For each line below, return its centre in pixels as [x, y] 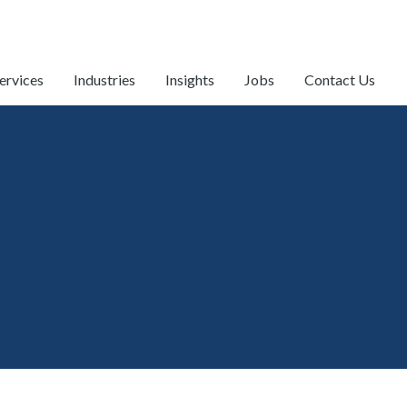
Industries [104, 79]
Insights [190, 79]
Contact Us [340, 79]
